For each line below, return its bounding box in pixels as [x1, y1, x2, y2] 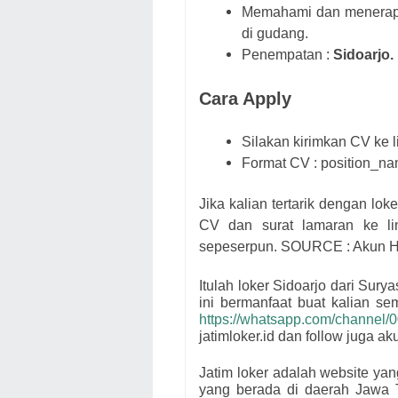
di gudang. [242, 26, 308, 42]
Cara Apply [199, 89, 291, 109]
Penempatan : [242, 47, 333, 63]
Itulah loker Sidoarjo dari [199, 278, 354, 294]
